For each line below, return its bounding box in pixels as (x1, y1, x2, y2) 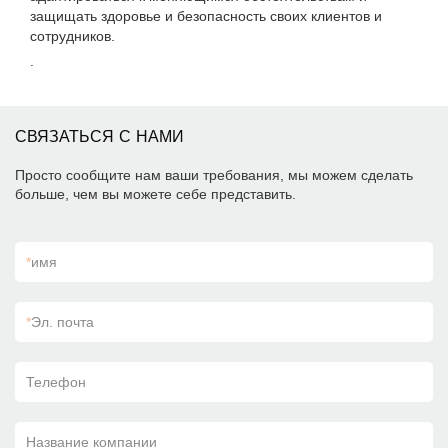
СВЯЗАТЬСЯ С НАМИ (15, 127, 184, 146)
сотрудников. (30, 28, 115, 44)
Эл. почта (31, 314, 94, 330)
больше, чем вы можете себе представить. (15, 186, 296, 202)
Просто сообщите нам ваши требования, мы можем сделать (15, 167, 413, 183)
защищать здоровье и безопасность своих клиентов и (30, 8, 382, 24)
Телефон (26, 374, 86, 390)
